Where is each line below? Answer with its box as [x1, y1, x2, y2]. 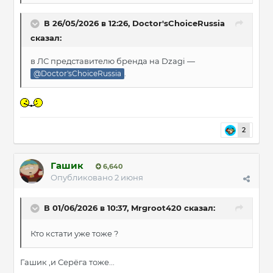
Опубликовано [51, 172, 115, 183]
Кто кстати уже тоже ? [30, 229, 118, 239]
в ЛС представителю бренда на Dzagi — [30, 56, 195, 66]
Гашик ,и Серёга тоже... [20, 257, 115, 268]
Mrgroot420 [131, 203, 182, 213]
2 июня [115, 172, 143, 183]
